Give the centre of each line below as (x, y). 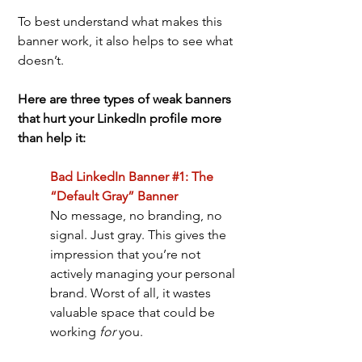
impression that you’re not (127, 255)
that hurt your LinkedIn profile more (121, 119)
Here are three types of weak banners (126, 99)
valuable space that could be (134, 313)
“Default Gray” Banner (114, 196)
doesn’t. (42, 61)
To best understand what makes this (122, 22)
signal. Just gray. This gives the (140, 235)
